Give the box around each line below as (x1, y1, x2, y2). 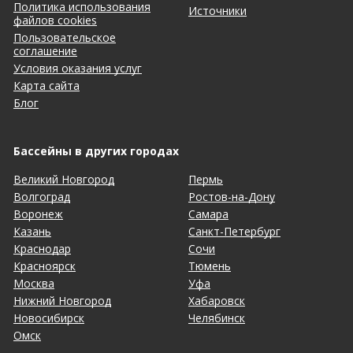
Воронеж (13, 206, 63, 221)
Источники (188, 3, 247, 18)
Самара (188, 206, 229, 221)
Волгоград (13, 189, 70, 204)
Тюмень (188, 258, 231, 273)
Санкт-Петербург (188, 224, 281, 239)
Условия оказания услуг (13, 61, 142, 76)
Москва (13, 276, 54, 291)
